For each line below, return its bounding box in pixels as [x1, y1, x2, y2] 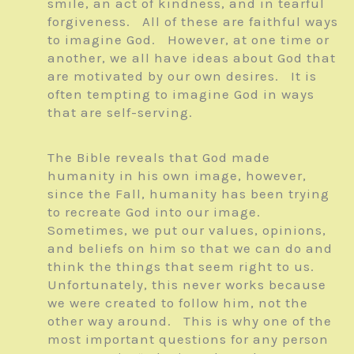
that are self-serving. [47, 104, 193, 120]
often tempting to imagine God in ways [47, 85, 314, 102]
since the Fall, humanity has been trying [47, 185, 330, 201]
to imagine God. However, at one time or [47, 31, 330, 47]
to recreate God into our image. [47, 203, 261, 220]
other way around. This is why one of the [47, 312, 332, 329]
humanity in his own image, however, [47, 167, 307, 183]
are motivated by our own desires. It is [47, 67, 317, 84]
